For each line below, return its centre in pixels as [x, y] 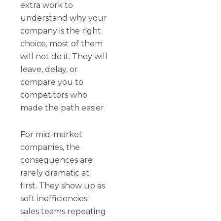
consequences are [57, 160]
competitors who [54, 95]
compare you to [52, 82]
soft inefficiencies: [55, 198]
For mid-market [52, 134]
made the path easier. [63, 108]
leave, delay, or [49, 69]
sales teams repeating [63, 211]
